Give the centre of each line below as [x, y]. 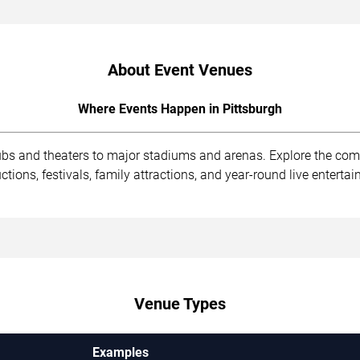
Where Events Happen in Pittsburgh [180, 108]
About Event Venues [180, 70]
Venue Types [180, 303]
